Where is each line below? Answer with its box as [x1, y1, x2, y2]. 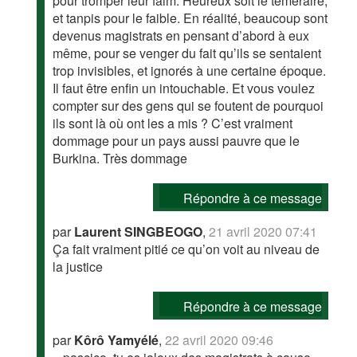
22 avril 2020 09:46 [165, 331, 274, 350]
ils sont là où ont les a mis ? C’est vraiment [53, 114, 293, 133]
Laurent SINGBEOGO [74, 222, 203, 241]
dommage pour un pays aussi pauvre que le [53, 131, 300, 151]
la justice [53, 257, 104, 277]
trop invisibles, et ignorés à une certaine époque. [53, 61, 327, 80]
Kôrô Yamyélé [74, 331, 159, 350]
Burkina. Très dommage [53, 149, 188, 168]
